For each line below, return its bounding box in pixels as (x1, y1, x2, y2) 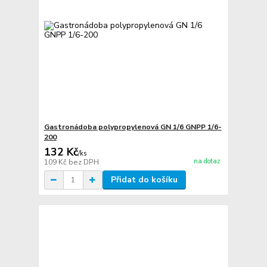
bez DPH (68, 157, 99, 167)
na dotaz (193, 156, 221, 166)
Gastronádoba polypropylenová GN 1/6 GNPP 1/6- (44, 122, 222, 132)
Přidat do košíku (110, 174, 178, 186)
